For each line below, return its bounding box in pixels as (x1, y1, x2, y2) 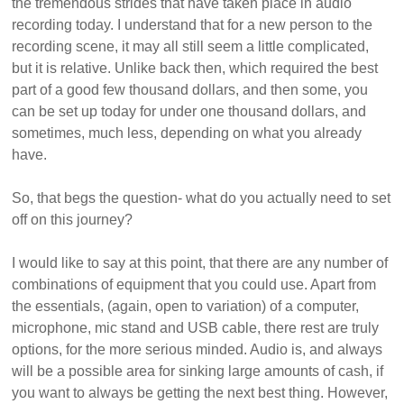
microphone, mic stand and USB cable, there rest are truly (12, 320, 380, 336)
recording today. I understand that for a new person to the (12, 17, 373, 33)
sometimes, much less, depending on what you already (12, 125, 363, 142)
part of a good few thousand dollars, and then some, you (12, 82, 369, 98)
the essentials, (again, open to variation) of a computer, (12, 298, 360, 315)
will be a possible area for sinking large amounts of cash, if (12, 363, 384, 380)
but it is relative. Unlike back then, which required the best (12, 60, 379, 77)
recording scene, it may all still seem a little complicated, (12, 39, 370, 55)
